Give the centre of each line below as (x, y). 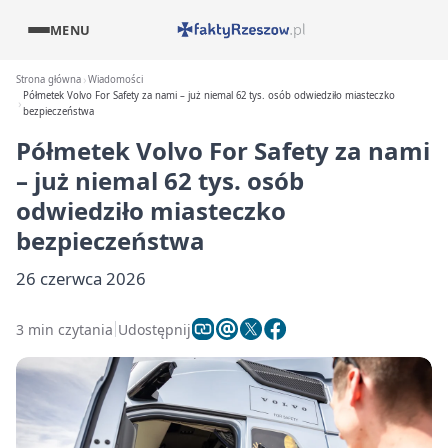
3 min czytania (64, 329)
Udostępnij (154, 329)
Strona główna (48, 79)
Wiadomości (116, 79)
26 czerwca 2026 (81, 278)
